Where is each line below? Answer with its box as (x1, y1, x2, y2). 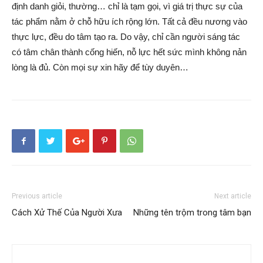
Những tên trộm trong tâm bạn (133, 207, 251, 218)
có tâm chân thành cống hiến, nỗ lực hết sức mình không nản (12, 47, 247, 57)
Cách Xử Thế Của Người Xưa (12, 207, 122, 218)
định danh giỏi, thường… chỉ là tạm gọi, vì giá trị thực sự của (12, 1, 242, 11)
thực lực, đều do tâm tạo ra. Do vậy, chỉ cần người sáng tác (12, 32, 240, 42)
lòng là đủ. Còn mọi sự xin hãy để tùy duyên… (12, 62, 188, 72)
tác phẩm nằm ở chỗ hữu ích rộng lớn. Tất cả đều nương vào (12, 16, 247, 26)
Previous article (12, 192, 62, 200)
